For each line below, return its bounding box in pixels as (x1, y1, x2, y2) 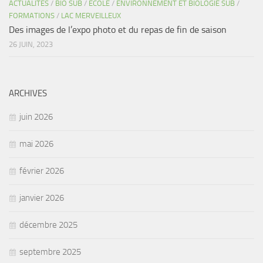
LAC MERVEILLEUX (61, 11, 121, 21)
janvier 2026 (19, 193, 64, 204)
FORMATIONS (9, 11, 55, 21)
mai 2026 (19, 139, 53, 150)
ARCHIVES (9, 88, 47, 99)
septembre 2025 (19, 247, 81, 258)
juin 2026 (19, 112, 53, 123)
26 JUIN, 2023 (9, 40, 53, 49)
